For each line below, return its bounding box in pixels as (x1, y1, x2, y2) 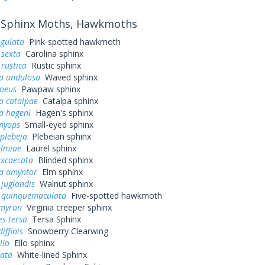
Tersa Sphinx (27, 214, 81, 225)
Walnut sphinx (34, 178, 93, 189)
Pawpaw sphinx (16, 83, 80, 95)
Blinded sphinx (33, 154, 93, 166)
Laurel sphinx (21, 143, 76, 154)
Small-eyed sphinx (20, 119, 93, 130)
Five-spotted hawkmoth (66, 190, 162, 201)
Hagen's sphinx (30, 107, 93, 118)
